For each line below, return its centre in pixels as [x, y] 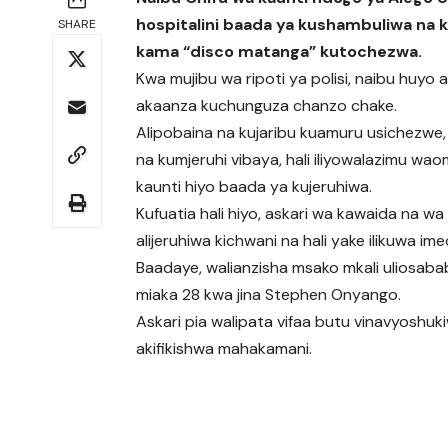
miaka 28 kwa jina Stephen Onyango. [269, 295]
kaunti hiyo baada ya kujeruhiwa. [254, 187]
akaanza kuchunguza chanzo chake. [267, 106]
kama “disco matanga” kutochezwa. [281, 52]
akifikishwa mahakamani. [224, 349]
